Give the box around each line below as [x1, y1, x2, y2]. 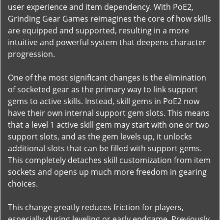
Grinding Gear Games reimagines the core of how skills [8, 13, 211, 24]
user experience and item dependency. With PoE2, [8, 1, 193, 12]
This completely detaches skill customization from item [8, 155, 211, 165]
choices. [8, 178, 38, 189]
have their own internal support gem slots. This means [8, 108, 210, 118]
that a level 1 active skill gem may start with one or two [8, 119, 209, 130]
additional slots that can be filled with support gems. [8, 143, 202, 154]
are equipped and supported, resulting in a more [8, 25, 189, 36]
